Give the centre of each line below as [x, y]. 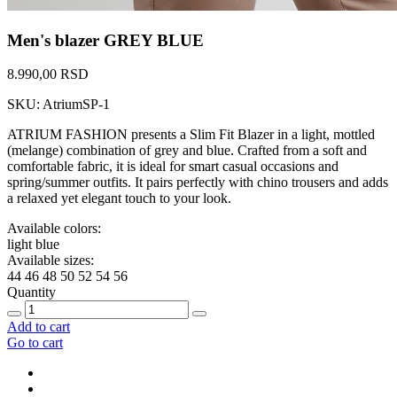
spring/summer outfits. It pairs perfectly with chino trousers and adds [198, 183]
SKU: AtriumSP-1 [58, 105]
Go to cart [35, 343]
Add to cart [39, 327]
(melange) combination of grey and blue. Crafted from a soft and [187, 151]
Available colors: [54, 229]
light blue [33, 245]
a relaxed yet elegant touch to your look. [119, 198]
